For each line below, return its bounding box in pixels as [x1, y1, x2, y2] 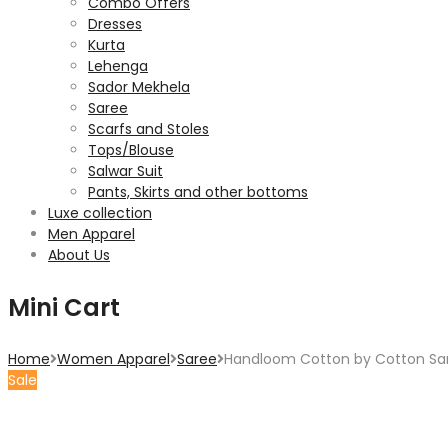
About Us [48, 245, 110, 265]
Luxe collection [48, 203, 152, 223]
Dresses [88, 14, 142, 34]
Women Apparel [57, 349, 170, 369]
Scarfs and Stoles [88, 119, 209, 139]
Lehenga [88, 56, 148, 76]
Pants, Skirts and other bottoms [88, 182, 308, 202]
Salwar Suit [88, 161, 163, 181]
